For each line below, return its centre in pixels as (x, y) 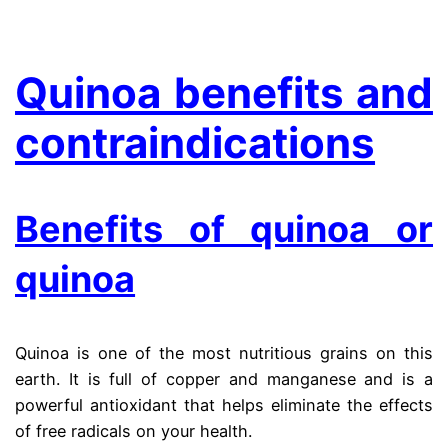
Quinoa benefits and (224, 93)
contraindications (195, 143)
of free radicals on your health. (134, 431)
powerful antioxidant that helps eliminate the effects (224, 405)
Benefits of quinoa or (224, 229)
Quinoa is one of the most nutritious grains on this (224, 353)
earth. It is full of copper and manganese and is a (224, 379)
